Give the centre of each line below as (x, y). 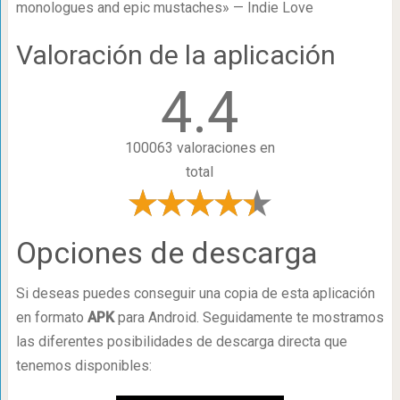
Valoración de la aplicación (175, 55)
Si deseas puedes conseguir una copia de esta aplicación (195, 293)
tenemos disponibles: (83, 366)
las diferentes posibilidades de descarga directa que (181, 342)
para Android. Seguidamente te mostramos (249, 317)
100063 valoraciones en (200, 148)
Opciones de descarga (167, 253)
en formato (51, 317)
